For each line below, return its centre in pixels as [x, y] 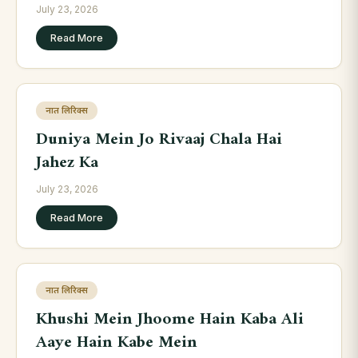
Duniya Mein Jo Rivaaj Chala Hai [159, 139]
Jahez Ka [67, 162]
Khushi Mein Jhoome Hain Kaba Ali [170, 319]
